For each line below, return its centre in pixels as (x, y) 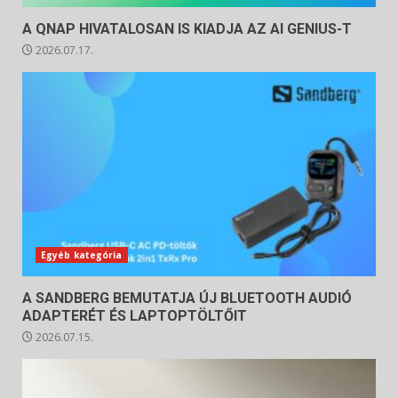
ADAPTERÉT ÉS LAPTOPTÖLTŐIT (135, 315)
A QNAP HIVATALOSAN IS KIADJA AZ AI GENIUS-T (187, 28)
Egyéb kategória (82, 255)
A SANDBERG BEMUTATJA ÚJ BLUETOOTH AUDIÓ (187, 298)
